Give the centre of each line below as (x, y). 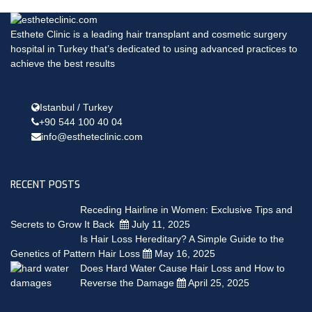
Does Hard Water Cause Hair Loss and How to (182, 268)
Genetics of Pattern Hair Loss (77, 254)
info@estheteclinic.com (92, 137)
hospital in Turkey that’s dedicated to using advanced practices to (154, 49)
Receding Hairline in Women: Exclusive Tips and (186, 210)
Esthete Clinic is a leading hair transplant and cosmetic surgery (149, 34)
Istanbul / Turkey (76, 108)
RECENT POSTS (45, 185)
